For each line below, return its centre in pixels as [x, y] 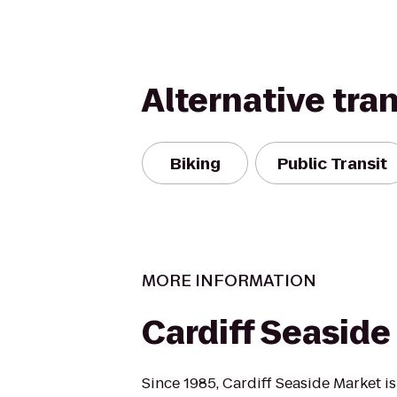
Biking [195, 163]
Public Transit [332, 163]
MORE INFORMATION [229, 280]
